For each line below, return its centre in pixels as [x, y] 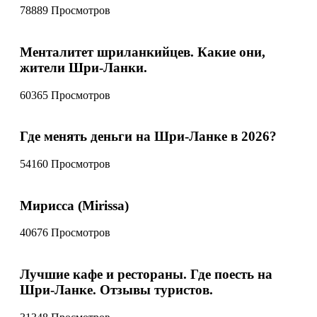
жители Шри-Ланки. [83, 67]
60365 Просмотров [65, 95]
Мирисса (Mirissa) [74, 205]
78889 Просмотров [65, 11]
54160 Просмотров [65, 163]
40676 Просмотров [65, 233]
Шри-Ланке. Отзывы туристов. [116, 290]
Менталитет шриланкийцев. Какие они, [143, 52]
